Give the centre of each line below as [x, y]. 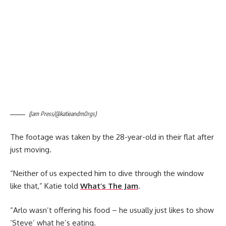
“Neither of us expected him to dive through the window [107, 174]
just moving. [31, 149]
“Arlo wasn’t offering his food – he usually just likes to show [112, 210]
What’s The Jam [109, 186]
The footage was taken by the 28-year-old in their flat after [112, 137]
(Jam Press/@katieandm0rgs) [63, 114]
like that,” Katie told [45, 186]
